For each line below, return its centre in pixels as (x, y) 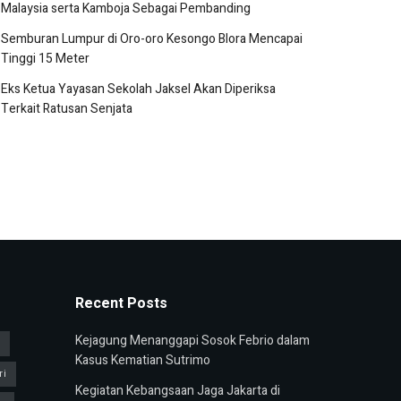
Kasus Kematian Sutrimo (142, 361)
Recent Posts (121, 304)
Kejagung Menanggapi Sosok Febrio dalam (192, 341)
